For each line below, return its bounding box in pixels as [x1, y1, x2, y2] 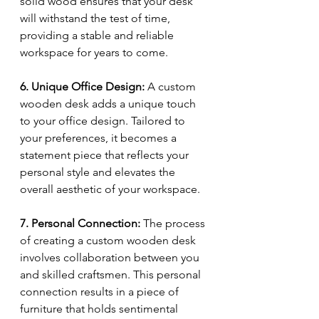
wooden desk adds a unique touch [20, 97, 199, 111]
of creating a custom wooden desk [20, 234, 199, 248]
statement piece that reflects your [20, 148, 192, 162]
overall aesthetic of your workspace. [20, 182, 200, 197]
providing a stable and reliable [20, 28, 177, 43]
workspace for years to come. [20, 46, 168, 60]
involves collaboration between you [20, 251, 202, 265]
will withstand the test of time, [20, 11, 173, 26]
